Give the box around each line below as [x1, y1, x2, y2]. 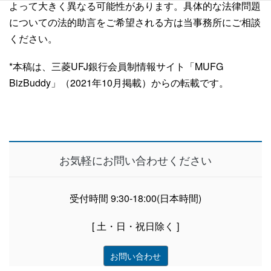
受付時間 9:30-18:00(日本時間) [70, 191, 201, 206]
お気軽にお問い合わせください [59, 151, 212, 168]
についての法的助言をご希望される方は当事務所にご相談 [9, 15, 261, 30]
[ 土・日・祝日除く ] [92, 219, 179, 233]
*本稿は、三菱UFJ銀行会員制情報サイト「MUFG [9, 59, 223, 74]
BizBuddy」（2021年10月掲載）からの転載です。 [9, 76, 229, 90]
